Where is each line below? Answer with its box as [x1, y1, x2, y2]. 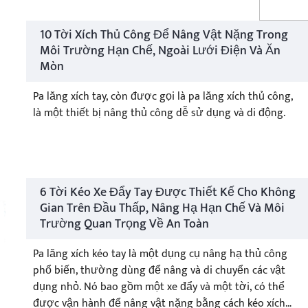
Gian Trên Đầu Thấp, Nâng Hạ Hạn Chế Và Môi [39, 198, 285, 219]
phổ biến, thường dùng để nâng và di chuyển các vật [32, 261, 285, 280]
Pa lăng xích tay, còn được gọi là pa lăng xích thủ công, [32, 87, 293, 106]
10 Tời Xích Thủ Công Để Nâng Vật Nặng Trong [39, 25, 288, 45]
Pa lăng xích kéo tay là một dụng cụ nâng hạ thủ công [32, 245, 287, 264]
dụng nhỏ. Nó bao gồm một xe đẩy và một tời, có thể [32, 278, 285, 297]
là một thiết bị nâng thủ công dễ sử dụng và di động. [32, 104, 285, 122]
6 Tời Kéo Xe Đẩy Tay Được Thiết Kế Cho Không [39, 182, 296, 203]
